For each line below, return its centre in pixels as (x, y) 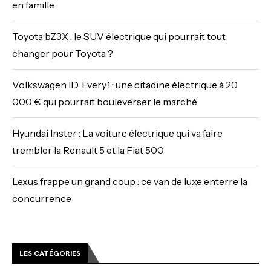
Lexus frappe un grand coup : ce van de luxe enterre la (130, 181)
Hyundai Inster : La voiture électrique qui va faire (117, 133)
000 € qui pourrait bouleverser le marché (105, 101)
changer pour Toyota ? (63, 53)
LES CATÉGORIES (50, 253)
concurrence (42, 198)
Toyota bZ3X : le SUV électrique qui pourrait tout (119, 36)
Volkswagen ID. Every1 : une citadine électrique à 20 (125, 84)
